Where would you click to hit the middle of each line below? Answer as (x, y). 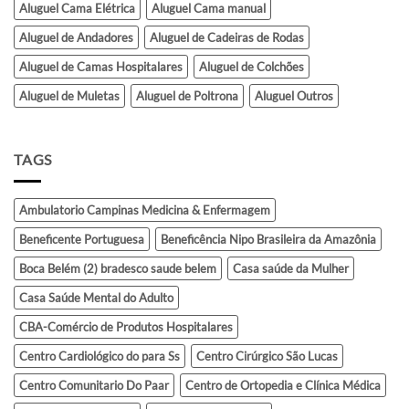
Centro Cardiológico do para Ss (100, 357)
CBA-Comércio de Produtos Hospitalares (126, 327)
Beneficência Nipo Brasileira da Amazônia (268, 240)
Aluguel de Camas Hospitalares (101, 66)
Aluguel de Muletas (69, 95)
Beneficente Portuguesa (82, 240)
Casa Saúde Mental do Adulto (96, 298)
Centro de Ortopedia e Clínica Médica (283, 386)
